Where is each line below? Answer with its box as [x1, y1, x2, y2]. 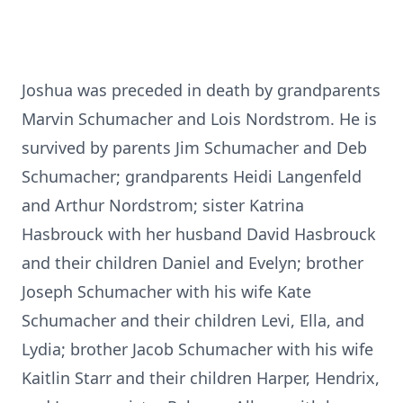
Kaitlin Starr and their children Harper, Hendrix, [22, 367, 380, 389]
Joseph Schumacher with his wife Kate [22, 281, 311, 302]
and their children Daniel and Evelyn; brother [22, 252, 363, 273]
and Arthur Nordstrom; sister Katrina [22, 194, 304, 216]
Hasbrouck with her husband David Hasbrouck [22, 223, 376, 245]
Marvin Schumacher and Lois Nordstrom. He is [22, 108, 377, 130]
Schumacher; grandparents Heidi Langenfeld [22, 166, 362, 187]
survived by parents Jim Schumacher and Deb [22, 137, 367, 158]
